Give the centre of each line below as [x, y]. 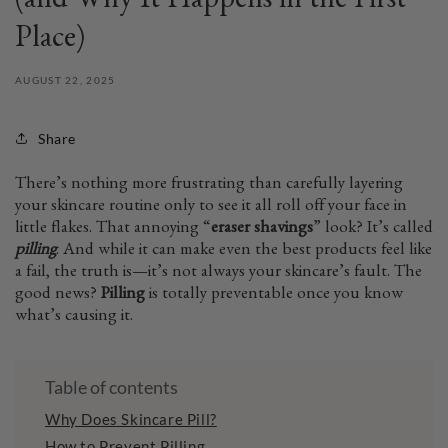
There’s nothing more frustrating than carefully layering [209, 186]
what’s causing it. [74, 318]
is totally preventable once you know [274, 296]
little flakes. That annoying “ [113, 230]
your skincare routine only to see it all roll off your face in [211, 208]
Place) [50, 42]
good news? [58, 296]
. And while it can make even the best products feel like [244, 252]
